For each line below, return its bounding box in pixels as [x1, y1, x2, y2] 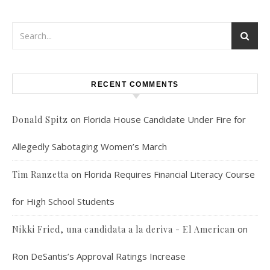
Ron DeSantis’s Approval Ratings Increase [12, 250, 186, 262]
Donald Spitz [12, 114, 68, 125]
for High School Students [12, 195, 115, 207]
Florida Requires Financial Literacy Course [84, 168, 255, 180]
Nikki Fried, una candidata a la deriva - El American [12, 224, 235, 235]
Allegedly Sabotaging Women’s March [12, 140, 167, 152]
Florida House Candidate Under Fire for [83, 113, 246, 125]
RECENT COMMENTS [91, 80, 179, 89]
